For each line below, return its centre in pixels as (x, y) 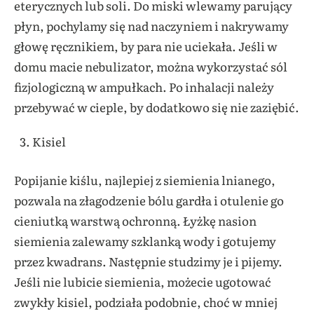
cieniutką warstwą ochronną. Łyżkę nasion (135, 220)
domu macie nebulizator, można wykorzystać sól (151, 66)
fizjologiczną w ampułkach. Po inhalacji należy (144, 87)
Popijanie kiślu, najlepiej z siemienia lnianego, (145, 179)
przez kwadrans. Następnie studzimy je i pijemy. (148, 261)
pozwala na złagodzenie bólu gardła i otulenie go (149, 200)
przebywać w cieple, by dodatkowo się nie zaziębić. (157, 107)
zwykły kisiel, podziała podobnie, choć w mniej (146, 301)
